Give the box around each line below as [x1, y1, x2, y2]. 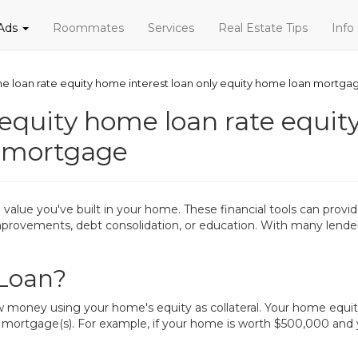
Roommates [53, 21, 124, 35]
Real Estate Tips [218, 21, 308, 35]
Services [148, 21, 194, 35]
